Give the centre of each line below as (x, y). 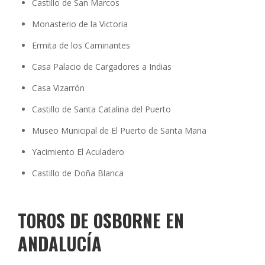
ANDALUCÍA (60, 244)
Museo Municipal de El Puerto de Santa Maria (119, 131)
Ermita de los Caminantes (81, 46)
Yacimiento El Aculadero (78, 152)
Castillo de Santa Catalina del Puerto (101, 109)
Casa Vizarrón (58, 88)
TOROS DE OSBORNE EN (101, 221)
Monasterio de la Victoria (80, 24)
